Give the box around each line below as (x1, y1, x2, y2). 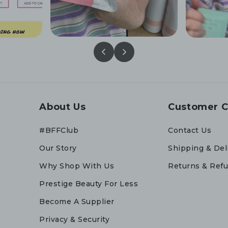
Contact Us (168, 126, 212, 135)
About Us (39, 101, 86, 112)
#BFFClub (39, 126, 79, 135)
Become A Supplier (39, 197, 115, 206)
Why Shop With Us (39, 161, 115, 170)
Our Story (39, 144, 77, 153)
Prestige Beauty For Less (39, 179, 138, 188)
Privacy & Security (39, 215, 110, 224)
